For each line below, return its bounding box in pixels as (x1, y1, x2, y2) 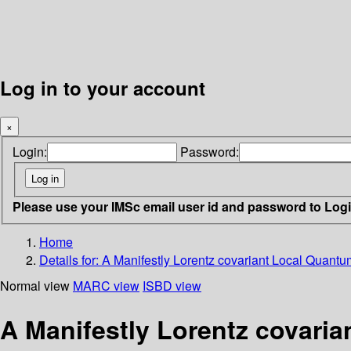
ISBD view (143, 276, 201, 295)
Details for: (39, 250, 102, 269)
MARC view (73, 276, 139, 295)
